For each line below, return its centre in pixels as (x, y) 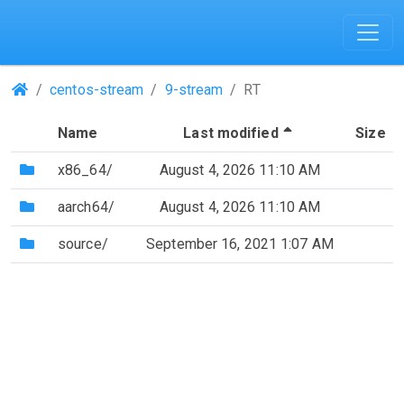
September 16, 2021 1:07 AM (240, 244)
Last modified (231, 133)
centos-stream (97, 90)
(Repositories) (74, 89)
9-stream (194, 90)
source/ (83, 244)
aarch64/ (86, 207)
